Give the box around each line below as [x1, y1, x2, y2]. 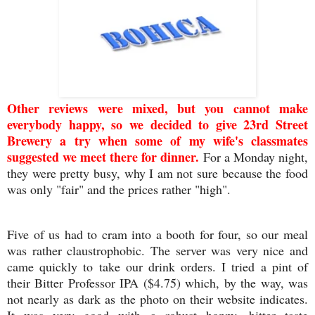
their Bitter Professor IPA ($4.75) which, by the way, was [7, 274, 308, 292]
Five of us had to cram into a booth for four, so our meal [7, 226, 308, 243]
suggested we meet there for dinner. [7, 148, 203, 167]
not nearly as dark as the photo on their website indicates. [7, 290, 308, 308]
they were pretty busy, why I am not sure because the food [7, 165, 308, 182]
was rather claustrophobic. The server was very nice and [7, 242, 308, 259]
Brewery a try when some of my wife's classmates [7, 131, 308, 150]
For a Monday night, [203, 148, 308, 166]
